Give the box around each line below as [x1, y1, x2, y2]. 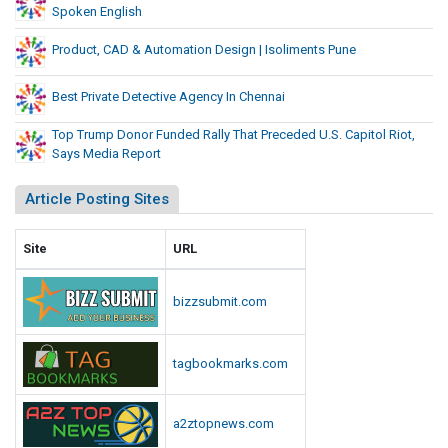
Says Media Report [52, 145, 161, 161]
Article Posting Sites [25, 189, 169, 208]
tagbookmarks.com [173, 355, 288, 371]
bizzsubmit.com [173, 293, 267, 309]
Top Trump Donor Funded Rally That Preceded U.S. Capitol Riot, [52, 126, 415, 142]
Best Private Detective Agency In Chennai [52, 88, 285, 104]
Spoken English [52, 3, 142, 19]
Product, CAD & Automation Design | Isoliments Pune [52, 41, 356, 57]
